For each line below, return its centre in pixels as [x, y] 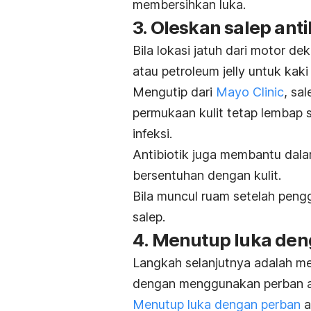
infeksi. [152, 134]
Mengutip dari [174, 92]
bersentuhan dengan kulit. [207, 176]
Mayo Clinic [250, 92]
